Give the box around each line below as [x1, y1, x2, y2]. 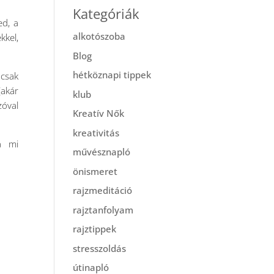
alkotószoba [73, 30, 126, 42]
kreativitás [73, 126, 120, 139]
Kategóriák [73, 4, 140, 23]
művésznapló [73, 146, 131, 158]
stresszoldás [73, 242, 127, 254]
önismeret [73, 165, 118, 177]
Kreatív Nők [73, 107, 125, 119]
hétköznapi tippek [73, 68, 152, 81]
